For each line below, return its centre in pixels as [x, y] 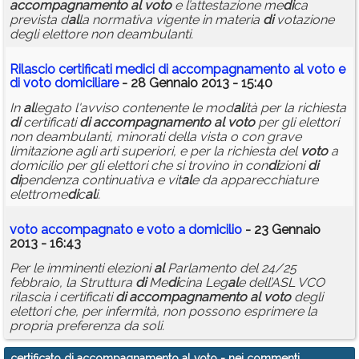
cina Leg [203, 283]
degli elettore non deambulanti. [101, 34]
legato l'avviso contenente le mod [133, 108]
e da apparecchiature [255, 180]
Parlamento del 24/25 [230, 268]
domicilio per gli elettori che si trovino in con [139, 166]
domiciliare [85, 83]
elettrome [38, 195]
